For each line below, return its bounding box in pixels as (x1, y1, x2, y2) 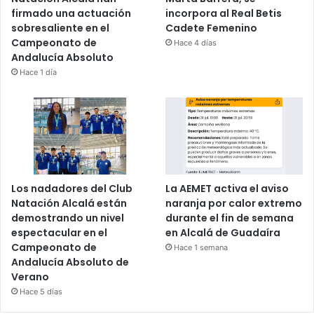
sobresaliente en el (11, 21, 109, 36)
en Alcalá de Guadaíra (165, 226, 281, 240)
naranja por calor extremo (165, 196, 303, 211)
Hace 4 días (174, 38, 217, 48)
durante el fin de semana (165, 211, 294, 226)
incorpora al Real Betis (165, 6, 282, 21)
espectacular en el (11, 226, 107, 240)
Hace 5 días (20, 287, 62, 297)
